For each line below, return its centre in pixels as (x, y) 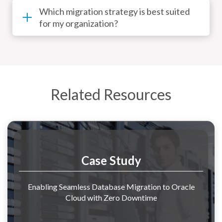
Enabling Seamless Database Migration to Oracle (111, 186)
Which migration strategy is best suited (114, 12)
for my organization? (79, 24)
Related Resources (111, 94)
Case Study (111, 160)
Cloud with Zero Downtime (111, 197)
